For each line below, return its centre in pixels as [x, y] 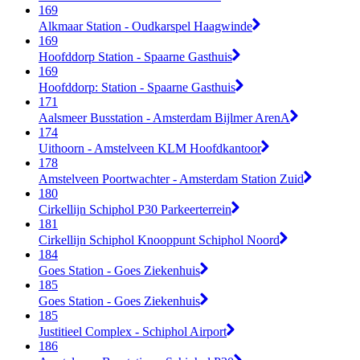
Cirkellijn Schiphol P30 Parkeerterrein [135, 209]
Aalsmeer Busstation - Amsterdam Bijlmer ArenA [164, 117]
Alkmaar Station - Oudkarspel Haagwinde [145, 26]
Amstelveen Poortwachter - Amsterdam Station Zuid [171, 178]
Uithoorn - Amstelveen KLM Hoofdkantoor [150, 148]
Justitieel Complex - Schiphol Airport [133, 331]
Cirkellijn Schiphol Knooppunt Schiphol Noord [159, 239]
